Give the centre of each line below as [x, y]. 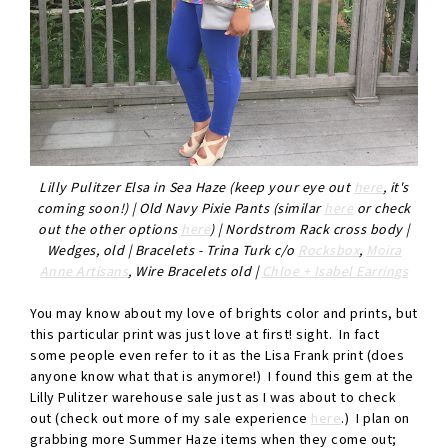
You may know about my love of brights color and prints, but [224, 313]
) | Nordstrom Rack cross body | [310, 229]
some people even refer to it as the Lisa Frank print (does [217, 355]
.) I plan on [375, 418]
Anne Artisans [84, 271]
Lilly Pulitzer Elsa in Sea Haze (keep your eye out [196, 187]
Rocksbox [328, 250]
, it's [395, 187]
